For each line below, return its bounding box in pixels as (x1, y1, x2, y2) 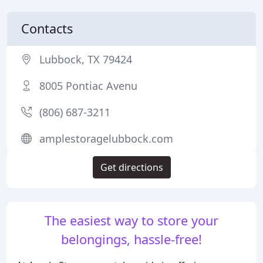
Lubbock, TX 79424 (39, 52, 132, 66)
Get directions (100, 161, 163, 174)
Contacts (21, 20, 73, 37)
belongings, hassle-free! (61, 231, 202, 248)
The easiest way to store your (45, 212, 218, 229)
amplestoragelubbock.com (39, 131, 173, 146)
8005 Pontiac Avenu (39, 79, 137, 93)
